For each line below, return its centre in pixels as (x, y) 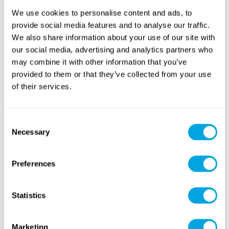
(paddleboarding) (62, 68)
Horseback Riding (158, 67)
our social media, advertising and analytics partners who (112, 49)
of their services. (42, 86)
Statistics (29, 195)
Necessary (31, 132)
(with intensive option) (166, 171)
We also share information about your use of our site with (113, 37)
